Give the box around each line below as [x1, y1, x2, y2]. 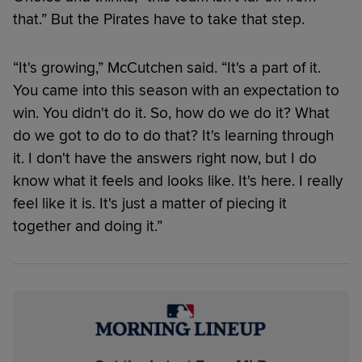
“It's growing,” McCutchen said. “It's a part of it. [13, 57, 321, 78]
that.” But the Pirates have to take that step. [13, 9, 305, 29]
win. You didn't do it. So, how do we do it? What [13, 103, 330, 123]
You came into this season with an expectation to [13, 80, 339, 100]
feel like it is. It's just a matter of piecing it [13, 193, 287, 213]
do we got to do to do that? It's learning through [13, 125, 334, 145]
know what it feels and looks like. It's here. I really [13, 170, 343, 191]
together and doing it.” [13, 216, 162, 236]
